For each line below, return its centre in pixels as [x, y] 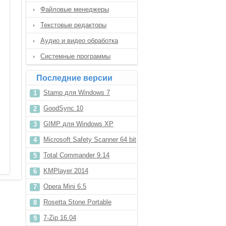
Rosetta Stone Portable [77, 202]
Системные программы [75, 56]
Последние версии [74, 78]
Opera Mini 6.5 [65, 186]
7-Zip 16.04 [60, 218]
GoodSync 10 [63, 108]
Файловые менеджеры [75, 9]
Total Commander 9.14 [76, 155]
